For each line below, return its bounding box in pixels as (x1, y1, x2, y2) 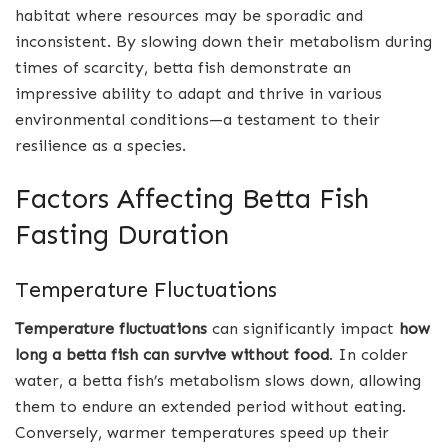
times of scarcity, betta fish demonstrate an (15, 57, 351, 77)
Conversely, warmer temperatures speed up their (15, 422, 389, 442)
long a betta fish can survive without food (15, 344, 329, 364)
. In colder (329, 344, 408, 364)
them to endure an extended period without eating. (15, 396, 406, 416)
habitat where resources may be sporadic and (15, 5, 363, 25)
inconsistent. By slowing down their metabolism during (15, 31, 432, 51)
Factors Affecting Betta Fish (15, 182, 369, 216)
